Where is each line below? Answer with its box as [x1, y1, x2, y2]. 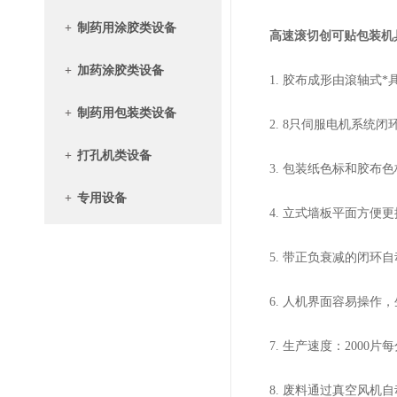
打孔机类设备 [77, 149, 152, 162]
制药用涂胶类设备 [77, 21, 176, 35]
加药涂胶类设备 [77, 64, 164, 77]
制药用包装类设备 [77, 106, 176, 120]
